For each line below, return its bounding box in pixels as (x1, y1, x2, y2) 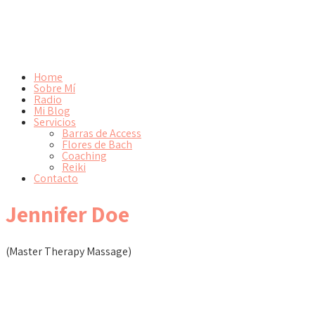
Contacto (34, 171, 78, 186)
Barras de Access (62, 126, 141, 141)
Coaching (62, 148, 107, 163)
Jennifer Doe (6, 199, 129, 229)
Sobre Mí (34, 81, 75, 96)
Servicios (34, 115, 76, 129)
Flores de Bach (62, 137, 132, 152)
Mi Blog (34, 103, 70, 118)
